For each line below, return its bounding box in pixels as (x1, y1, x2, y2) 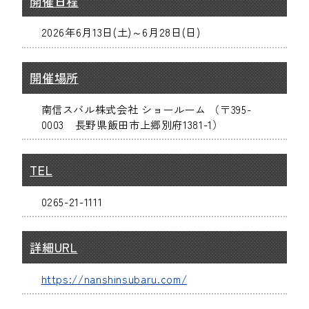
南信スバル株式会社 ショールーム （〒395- (41, 101, 252, 117)
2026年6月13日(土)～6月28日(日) (41, 24, 201, 40)
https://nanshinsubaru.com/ (41, 270, 188, 286)
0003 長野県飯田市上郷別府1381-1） (41, 117, 223, 132)
